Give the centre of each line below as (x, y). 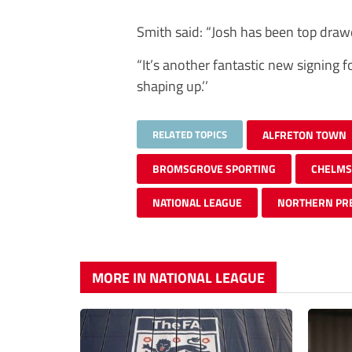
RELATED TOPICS (190, 134)
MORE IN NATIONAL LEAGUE (178, 278)
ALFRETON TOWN (304, 135)
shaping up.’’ (172, 86)
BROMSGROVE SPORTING (214, 169)
